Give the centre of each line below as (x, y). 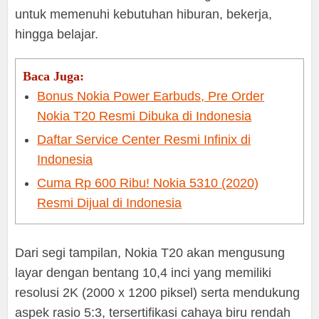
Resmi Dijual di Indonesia (110, 203)
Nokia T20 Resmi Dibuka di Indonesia (145, 116)
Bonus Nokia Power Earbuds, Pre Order (151, 96)
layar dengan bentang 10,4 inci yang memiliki (143, 273)
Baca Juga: (54, 77)
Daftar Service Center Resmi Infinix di (144, 140)
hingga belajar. (57, 35)
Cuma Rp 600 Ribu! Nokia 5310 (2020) (148, 183)
